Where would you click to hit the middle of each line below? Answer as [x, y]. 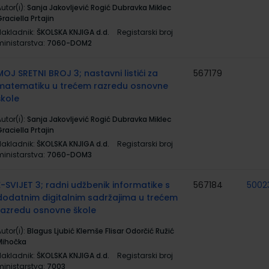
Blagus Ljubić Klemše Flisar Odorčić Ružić [101, 231]
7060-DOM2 [69, 43]
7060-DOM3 [69, 155]
